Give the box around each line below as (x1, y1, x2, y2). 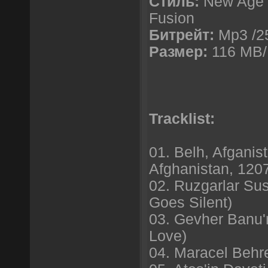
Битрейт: (149, 26, 214, 43)
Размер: (149, 43, 208, 60)
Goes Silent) (149, 194, 232, 211)
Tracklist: (149, 110, 215, 127)
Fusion (149, 10, 194, 26)
